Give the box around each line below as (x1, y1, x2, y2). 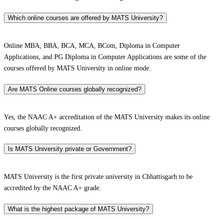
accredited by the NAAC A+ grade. (4, 184, 103, 192)
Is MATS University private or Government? (8, 145, 131, 153)
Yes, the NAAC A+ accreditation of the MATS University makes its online (4, 113, 210, 121)
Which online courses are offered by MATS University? (8, 14, 163, 22)
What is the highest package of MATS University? (8, 205, 149, 213)
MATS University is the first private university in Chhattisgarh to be (4, 173, 193, 180)
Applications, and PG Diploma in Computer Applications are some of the (4, 53, 206, 61)
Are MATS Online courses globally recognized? (8, 85, 141, 93)
